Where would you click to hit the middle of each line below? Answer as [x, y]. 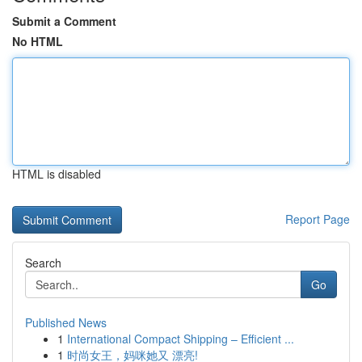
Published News [66, 322]
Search [43, 263]
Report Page [318, 219]
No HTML [38, 41]
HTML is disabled [57, 174]
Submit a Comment [64, 21]
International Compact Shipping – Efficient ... [181, 339]
